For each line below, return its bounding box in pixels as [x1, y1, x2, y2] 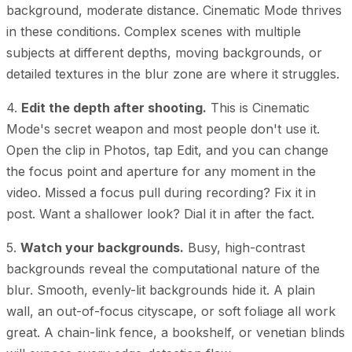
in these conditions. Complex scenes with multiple [6, 23, 301, 39]
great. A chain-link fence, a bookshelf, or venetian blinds [6, 324, 345, 340]
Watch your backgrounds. [20, 239, 184, 255]
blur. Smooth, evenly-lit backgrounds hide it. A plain [6, 281, 315, 298]
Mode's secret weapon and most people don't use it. [6, 120, 320, 137]
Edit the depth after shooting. [21, 99, 207, 115]
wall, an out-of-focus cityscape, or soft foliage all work [6, 302, 335, 319]
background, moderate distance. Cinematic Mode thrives [6, 2, 342, 18]
